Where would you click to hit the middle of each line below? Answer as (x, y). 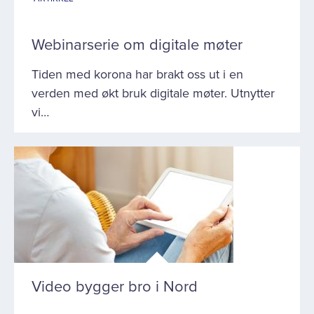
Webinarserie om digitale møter (137, 45)
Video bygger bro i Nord (115, 287)
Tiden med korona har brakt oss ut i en (137, 74)
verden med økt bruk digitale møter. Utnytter (153, 93)
